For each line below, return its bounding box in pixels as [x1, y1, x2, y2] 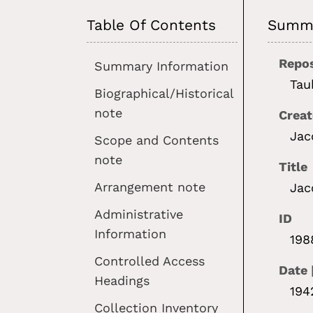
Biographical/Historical [94, 85, 234, 101]
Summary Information [94, 58, 229, 73]
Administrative [94, 206, 184, 221]
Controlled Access [94, 253, 205, 268]
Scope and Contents [94, 132, 219, 147]
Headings [94, 272, 150, 288]
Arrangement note [94, 179, 206, 194]
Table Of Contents [87, 16, 217, 34]
